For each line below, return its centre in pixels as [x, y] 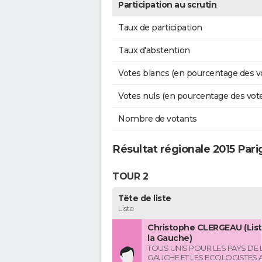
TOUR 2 [130, 176]
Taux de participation [160, 28]
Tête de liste [145, 199]
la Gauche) [170, 238]
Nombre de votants [158, 119]
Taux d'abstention [154, 51]
